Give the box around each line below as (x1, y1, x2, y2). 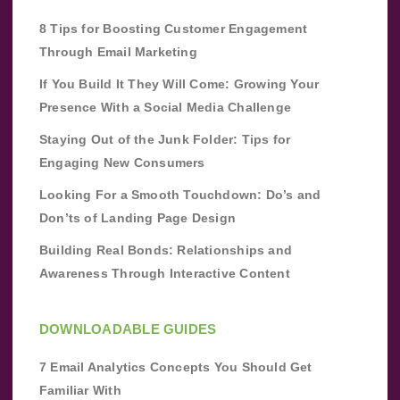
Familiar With (39, 382, 121, 397)
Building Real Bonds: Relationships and (39, 242, 292, 257)
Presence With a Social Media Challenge (39, 99, 291, 114)
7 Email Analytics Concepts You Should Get (39, 359, 312, 374)
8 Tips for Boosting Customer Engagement (39, 21, 308, 36)
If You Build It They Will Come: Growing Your (39, 76, 320, 91)
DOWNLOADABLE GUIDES (39, 321, 217, 337)
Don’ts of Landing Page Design (39, 210, 237, 225)
